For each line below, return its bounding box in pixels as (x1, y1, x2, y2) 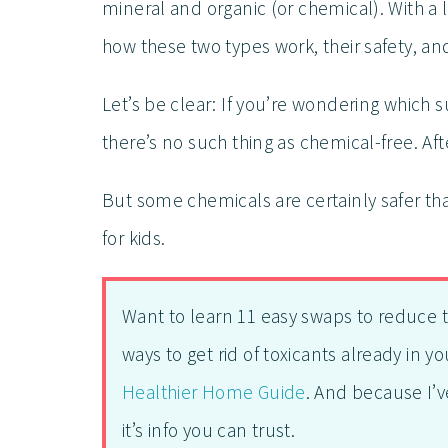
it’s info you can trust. (122, 418, 296, 443)
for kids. (102, 226, 166, 251)
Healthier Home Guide (122, 380, 306, 405)
